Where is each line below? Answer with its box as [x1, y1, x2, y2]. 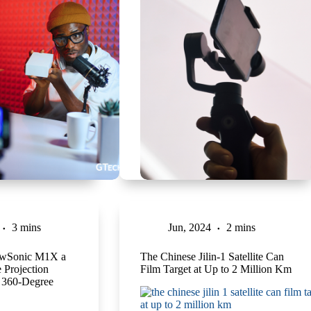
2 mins [226, 221, 255, 233]
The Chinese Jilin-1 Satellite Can [140, 250, 284, 262]
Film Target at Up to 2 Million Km [140, 262, 292, 275]
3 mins [11, 221, 41, 233]
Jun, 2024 [167, 221, 211, 233]
